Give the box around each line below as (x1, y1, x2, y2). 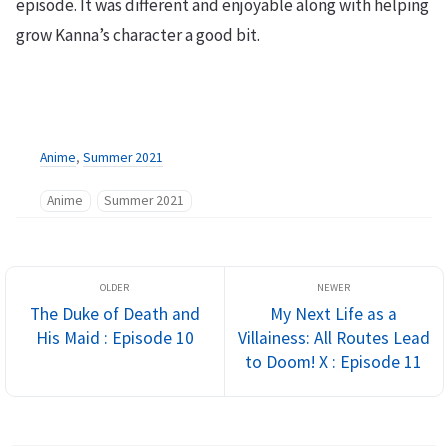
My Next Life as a (270, 303, 397, 325)
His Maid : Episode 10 (35, 327, 194, 349)
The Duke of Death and (29, 303, 200, 325)
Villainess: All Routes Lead (237, 327, 430, 349)
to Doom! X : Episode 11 (245, 351, 422, 373)
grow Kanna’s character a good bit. (16, 24, 260, 46)
